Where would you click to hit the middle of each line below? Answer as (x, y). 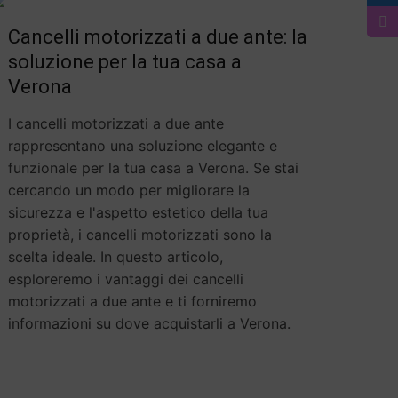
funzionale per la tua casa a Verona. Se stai (153, 168)
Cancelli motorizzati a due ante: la (157, 37)
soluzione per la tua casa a (124, 62)
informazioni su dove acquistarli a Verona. (149, 323)
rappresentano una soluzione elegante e (142, 146)
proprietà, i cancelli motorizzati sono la (139, 235)
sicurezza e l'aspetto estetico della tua (138, 212)
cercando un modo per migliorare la (128, 190)
